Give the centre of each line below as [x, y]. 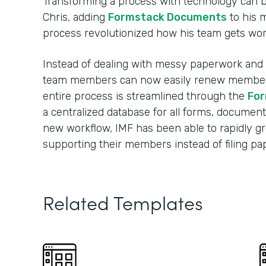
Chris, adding [75, 17]
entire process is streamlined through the [145, 96]
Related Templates [123, 202]
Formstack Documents [167, 17]
